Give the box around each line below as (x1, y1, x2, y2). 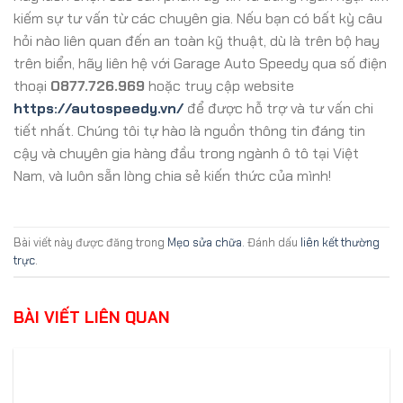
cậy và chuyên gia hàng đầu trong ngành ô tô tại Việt (13, 143, 359, 163)
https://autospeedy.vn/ (13, 98, 184, 118)
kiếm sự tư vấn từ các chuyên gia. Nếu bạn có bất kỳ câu (13, 8, 382, 28)
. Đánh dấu (242, 234, 300, 250)
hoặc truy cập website (145, 76, 294, 95)
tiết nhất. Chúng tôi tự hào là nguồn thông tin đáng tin (13, 121, 365, 140)
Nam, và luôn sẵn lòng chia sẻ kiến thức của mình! (13, 166, 331, 185)
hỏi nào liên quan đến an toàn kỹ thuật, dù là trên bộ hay (13, 31, 380, 50)
